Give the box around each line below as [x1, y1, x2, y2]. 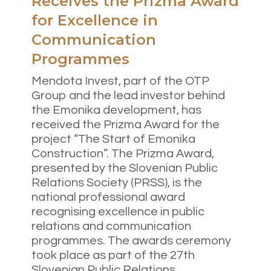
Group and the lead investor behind [31, 90, 225, 102]
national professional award [31, 191, 185, 204]
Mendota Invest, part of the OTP [31, 75, 209, 88]
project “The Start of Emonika [31, 133, 195, 146]
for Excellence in [31, 11, 158, 30]
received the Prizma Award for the [31, 119, 220, 131]
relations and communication [31, 220, 191, 233]
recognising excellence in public [31, 206, 204, 218]
